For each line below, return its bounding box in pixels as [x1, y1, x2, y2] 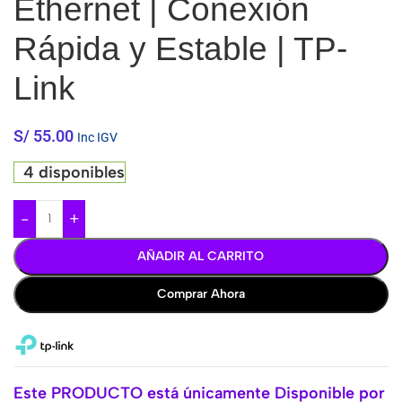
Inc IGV [77, 130, 118, 145]
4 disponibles [22, 162, 125, 182]
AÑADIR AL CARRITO [137, 249, 265, 264]
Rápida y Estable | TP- [13, 31, 347, 67]
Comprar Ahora [156, 286, 245, 301]
